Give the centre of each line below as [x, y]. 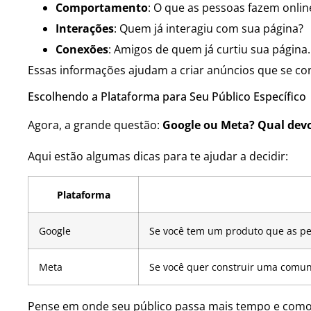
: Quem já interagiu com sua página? [209, 28]
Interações [85, 28]
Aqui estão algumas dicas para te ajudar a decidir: [158, 156]
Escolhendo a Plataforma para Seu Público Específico [167, 97]
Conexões [82, 49]
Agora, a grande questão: [95, 125]
